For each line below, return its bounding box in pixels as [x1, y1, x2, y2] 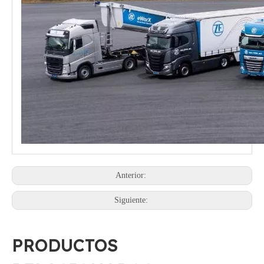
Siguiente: [114, 196, 150, 205]
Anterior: [115, 171, 148, 180]
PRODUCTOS [12, 235, 118, 256]
